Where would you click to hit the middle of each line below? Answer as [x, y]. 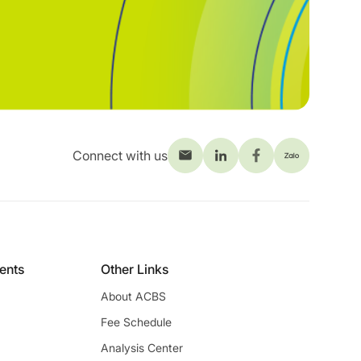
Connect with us [120, 155]
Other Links [134, 269]
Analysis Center [141, 347]
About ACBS [133, 296]
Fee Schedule [136, 322]
